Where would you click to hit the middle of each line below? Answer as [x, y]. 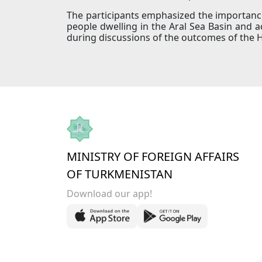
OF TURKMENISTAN [120, 174]
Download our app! [109, 194]
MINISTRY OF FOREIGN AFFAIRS [153, 157]
